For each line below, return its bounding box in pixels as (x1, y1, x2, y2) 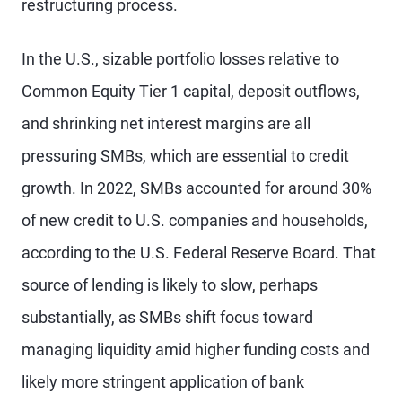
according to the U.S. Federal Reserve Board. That (22, 243, 376, 262)
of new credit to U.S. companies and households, (22, 211, 368, 230)
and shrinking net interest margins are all (22, 114, 310, 133)
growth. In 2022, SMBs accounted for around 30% (22, 179, 371, 197)
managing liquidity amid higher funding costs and (22, 340, 370, 359)
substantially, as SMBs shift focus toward (22, 308, 313, 327)
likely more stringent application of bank (22, 372, 304, 391)
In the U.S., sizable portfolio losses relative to (22, 49, 339, 68)
